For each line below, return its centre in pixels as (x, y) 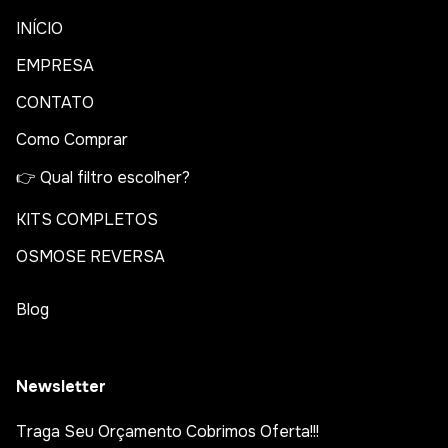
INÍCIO (39, 29)
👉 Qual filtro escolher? (103, 178)
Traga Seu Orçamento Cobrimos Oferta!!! (167, 432)
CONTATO (55, 103)
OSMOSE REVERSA (90, 257)
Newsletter (61, 387)
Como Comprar (72, 140)
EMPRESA (55, 66)
